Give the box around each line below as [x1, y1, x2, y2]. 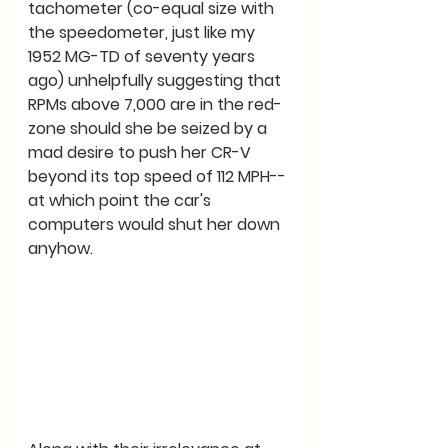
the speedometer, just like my [28, 21, 259, 45]
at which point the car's [28, 189, 215, 213]
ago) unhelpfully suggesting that [28, 69, 285, 93]
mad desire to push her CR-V [28, 141, 255, 165]
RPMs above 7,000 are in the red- [28, 93, 282, 117]
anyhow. [28, 237, 93, 261]
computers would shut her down [28, 213, 284, 237]
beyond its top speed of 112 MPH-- [28, 165, 286, 189]
